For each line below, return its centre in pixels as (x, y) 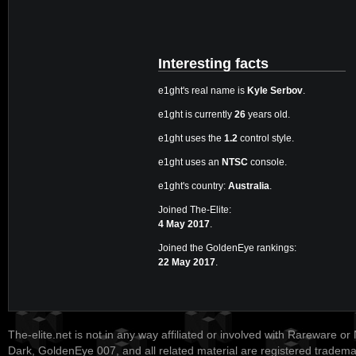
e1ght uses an (190, 162)
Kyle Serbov (275, 90)
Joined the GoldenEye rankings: (227, 248)
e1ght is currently (196, 114)
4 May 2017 (184, 224)
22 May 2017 (187, 262)
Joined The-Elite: (195, 209)
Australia (249, 186)
